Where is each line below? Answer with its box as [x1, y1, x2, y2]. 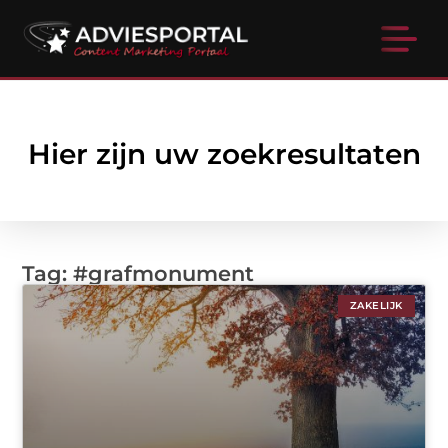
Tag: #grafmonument [22, 261, 255, 287]
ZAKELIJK [349, 299, 403, 313]
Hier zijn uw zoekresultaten [27, 137, 421, 172]
